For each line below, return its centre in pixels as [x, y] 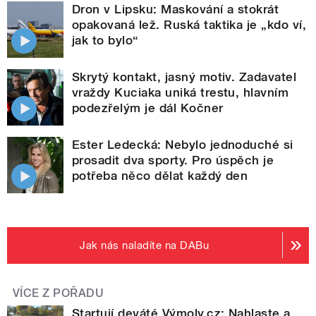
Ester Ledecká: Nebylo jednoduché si [183, 144]
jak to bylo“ [105, 40]
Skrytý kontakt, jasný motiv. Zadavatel [184, 77]
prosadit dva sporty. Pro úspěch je [173, 160]
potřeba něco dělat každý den [160, 175]
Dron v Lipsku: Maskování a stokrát [176, 9]
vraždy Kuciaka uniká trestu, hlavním [181, 92]
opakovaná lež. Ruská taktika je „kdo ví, [189, 24]
